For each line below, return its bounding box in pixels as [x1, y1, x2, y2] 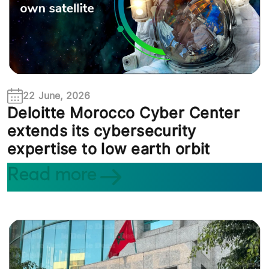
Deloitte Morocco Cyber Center [7, 104, 240, 122]
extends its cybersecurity [7, 122, 196, 141]
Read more [7, 163, 97, 186]
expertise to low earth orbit [7, 140, 210, 159]
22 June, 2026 [23, 90, 91, 102]
